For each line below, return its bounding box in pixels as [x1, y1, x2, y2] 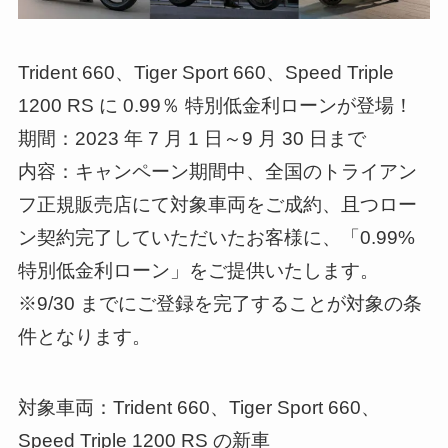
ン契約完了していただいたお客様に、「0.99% [17, 227, 415, 249]
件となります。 [17, 326, 151, 348]
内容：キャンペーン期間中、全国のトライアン [17, 161, 417, 183]
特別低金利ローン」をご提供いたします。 [17, 260, 379, 282]
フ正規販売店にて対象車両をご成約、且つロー [17, 194, 417, 216]
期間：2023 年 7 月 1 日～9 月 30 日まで [17, 128, 366, 150]
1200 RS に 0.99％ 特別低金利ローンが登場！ [17, 95, 413, 117]
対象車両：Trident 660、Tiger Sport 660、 [17, 396, 380, 418]
